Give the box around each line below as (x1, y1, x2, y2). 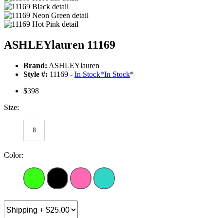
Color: (4, 151, 23, 160)
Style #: (23, 70, 48, 79)
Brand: (23, 61, 47, 70)
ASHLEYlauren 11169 (4, 38, 115, 52)
